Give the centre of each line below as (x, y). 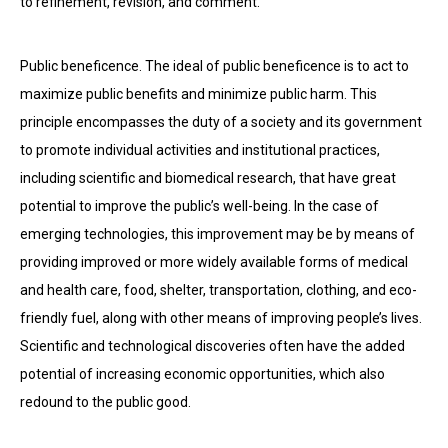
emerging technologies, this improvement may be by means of (217, 234)
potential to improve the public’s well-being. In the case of (199, 206)
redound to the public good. (105, 402)
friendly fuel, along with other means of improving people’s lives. (221, 318)
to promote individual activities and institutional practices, (200, 150)
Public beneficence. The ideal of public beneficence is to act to (214, 66)
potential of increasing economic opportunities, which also (202, 374)
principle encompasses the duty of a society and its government (221, 122)
